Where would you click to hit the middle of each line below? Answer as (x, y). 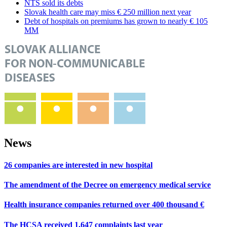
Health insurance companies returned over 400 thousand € (104, 205)
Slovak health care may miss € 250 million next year (108, 12)
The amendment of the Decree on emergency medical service (107, 185)
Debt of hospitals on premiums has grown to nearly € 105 (116, 21)
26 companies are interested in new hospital (78, 165)
